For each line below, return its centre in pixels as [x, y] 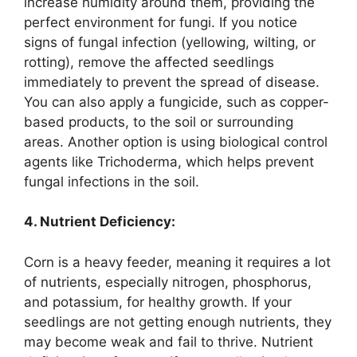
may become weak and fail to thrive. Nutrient [169, 341]
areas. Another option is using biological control [176, 141]
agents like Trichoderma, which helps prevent [169, 161]
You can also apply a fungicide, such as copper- [177, 102]
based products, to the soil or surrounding [159, 122]
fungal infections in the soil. [112, 181]
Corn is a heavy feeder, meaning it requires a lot [177, 262]
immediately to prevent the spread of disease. [172, 82]
